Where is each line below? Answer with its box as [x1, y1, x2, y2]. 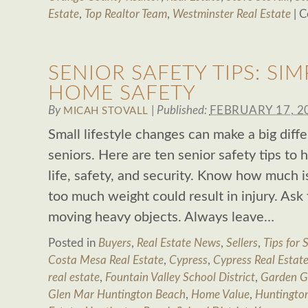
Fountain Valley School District [105, 272, 255, 283]
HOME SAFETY [48, 83, 196, 104]
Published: [156, 104, 210, 116]
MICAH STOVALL [63, 106, 148, 116]
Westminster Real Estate [173, 8, 291, 20]
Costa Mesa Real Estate [48, 254, 164, 266]
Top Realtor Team [85, 8, 167, 20]
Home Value [191, 289, 250, 300]
